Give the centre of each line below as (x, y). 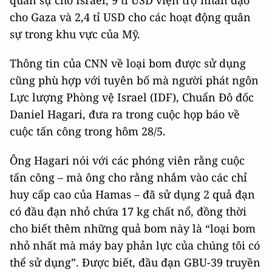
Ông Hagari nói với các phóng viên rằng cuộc (127, 161)
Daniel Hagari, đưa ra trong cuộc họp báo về (125, 114)
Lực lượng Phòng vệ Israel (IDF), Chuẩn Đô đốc (132, 97)
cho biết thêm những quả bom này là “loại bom (133, 229)
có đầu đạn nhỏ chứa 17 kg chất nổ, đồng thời (128, 212)
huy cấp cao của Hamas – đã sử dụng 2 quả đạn (132, 195)
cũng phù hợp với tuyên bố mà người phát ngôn (134, 80)
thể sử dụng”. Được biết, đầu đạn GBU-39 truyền (135, 263)
